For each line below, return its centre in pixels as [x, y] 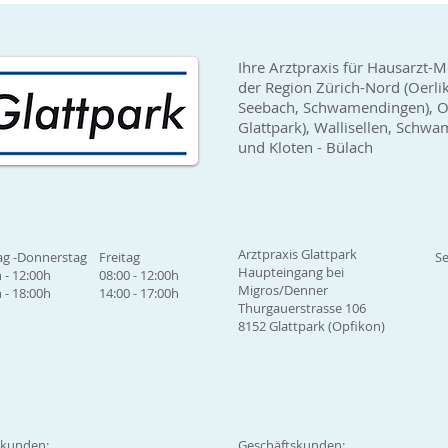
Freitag [119, 257]
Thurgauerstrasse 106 [302, 308]
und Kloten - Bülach [305, 147]
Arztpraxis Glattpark [297, 254]
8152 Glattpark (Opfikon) [311, 326]
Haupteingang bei [291, 272]
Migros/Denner [283, 290]
